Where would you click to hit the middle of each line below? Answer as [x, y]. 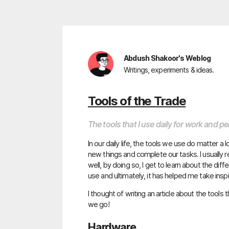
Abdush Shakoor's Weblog [167, 58]
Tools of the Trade [137, 101]
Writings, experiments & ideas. [169, 70]
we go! [99, 204]
